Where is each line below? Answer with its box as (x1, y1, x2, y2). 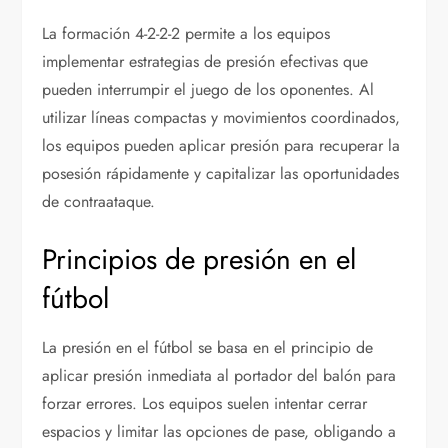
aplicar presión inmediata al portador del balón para (42, 363, 397, 387)
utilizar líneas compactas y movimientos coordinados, (42, 105, 401, 129)
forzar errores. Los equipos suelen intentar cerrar (42, 391, 368, 415)
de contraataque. (42, 189, 156, 213)
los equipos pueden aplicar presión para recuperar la (42, 133, 401, 157)
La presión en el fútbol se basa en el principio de (42, 335, 374, 359)
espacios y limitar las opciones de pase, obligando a (42, 419, 397, 443)
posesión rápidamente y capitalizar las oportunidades (42, 161, 400, 185)
